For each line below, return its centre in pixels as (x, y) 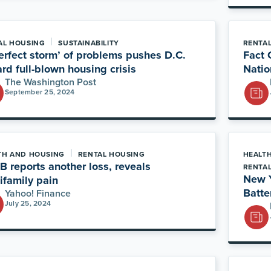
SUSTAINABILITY (89, 43)
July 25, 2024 (28, 203)
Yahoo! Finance (38, 193)
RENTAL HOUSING (111, 154)
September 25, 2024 (40, 92)
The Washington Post (51, 82)
